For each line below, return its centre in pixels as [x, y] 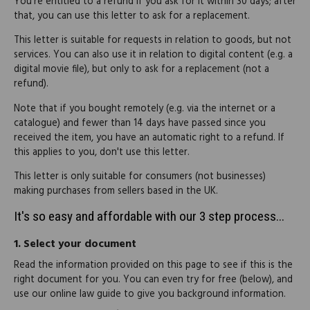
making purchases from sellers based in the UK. [116, 192]
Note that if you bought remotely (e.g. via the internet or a [145, 109]
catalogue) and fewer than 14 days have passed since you [140, 123]
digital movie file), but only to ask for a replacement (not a [142, 70]
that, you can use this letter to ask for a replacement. [132, 16]
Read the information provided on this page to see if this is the [153, 265]
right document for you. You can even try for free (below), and [153, 280]
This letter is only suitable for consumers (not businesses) [140, 177]
